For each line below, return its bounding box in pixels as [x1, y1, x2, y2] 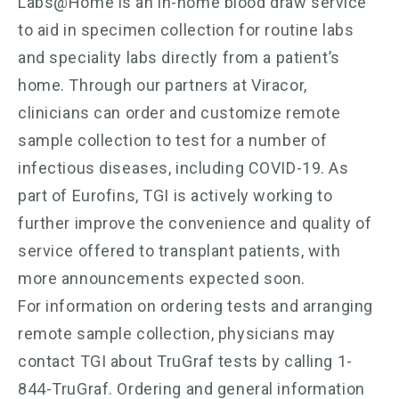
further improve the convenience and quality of [18, 213, 372, 232]
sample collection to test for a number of [18, 130, 328, 150]
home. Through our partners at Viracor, [18, 75, 307, 94]
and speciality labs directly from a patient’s [18, 47, 340, 67]
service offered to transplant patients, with [18, 240, 341, 260]
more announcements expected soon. [18, 268, 305, 288]
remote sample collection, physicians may [18, 323, 336, 343]
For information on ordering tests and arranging [18, 296, 373, 315]
